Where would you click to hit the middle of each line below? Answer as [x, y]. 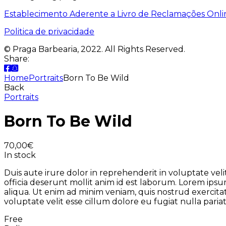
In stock [20, 155]
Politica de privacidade [49, 32]
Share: [17, 59]
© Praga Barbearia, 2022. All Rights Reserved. [95, 49]
